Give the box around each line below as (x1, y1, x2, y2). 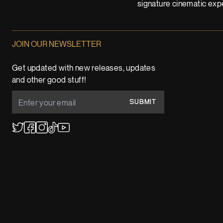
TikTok (47, 134, 70, 143)
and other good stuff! (12, 76, 87, 85)
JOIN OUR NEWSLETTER (12, 40, 101, 49)
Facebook (23, 134, 57, 143)
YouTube (57, 133, 87, 142)
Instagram (35, 134, 69, 143)
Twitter (11, 134, 35, 143)
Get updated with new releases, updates (12, 64, 156, 73)
